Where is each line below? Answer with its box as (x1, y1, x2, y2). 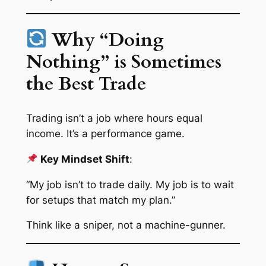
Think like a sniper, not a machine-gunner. (26, 219, 226, 232)
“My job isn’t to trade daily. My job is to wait (26, 178, 234, 191)
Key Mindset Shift (40, 153, 129, 165)
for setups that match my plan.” (26, 194, 175, 206)
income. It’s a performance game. (26, 127, 185, 140)
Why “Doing (47, 27, 164, 53)
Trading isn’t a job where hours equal (26, 112, 202, 124)
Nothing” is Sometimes (26, 49, 221, 75)
